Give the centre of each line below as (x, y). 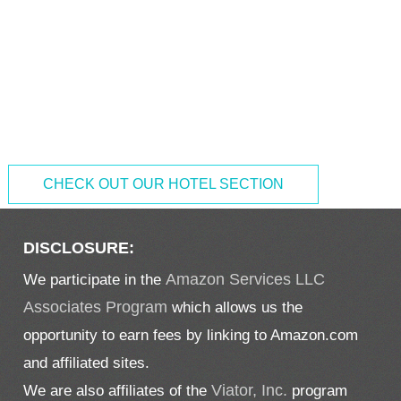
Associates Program (96, 307)
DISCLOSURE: (79, 247)
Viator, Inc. (250, 390)
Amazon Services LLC (246, 279)
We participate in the (95, 279)
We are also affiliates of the (118, 390)
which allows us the (235, 307)
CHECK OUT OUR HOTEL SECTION (163, 184)
